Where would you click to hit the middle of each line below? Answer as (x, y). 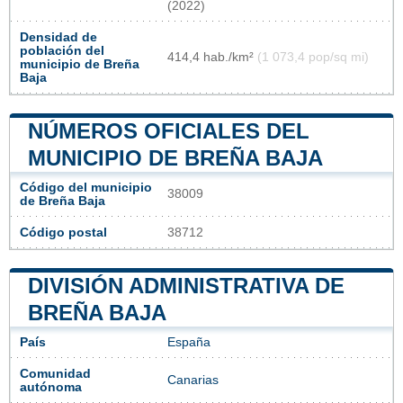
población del (62, 50)
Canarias (193, 380)
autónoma (51, 387)
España (189, 342)
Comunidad (55, 373)
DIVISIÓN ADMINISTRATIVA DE (186, 285)
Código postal (63, 232)
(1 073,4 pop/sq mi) (313, 57)
